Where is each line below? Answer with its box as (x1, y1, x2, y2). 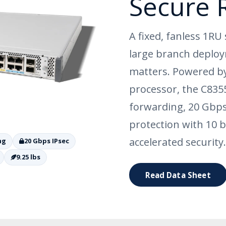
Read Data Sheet (145, 169, 211, 180)
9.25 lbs (16, 152, 40, 162)
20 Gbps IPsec (24, 136, 69, 146)
